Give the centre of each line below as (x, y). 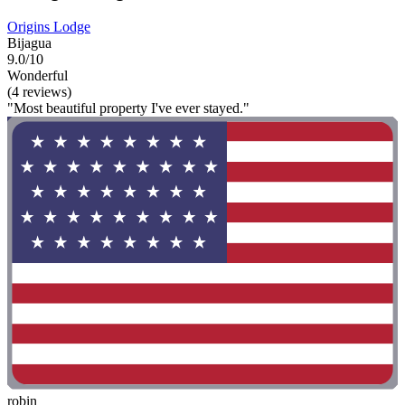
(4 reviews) (39, 91)
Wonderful (38, 75)
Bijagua (29, 42)
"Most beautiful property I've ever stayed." (128, 108)
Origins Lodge (49, 26)
